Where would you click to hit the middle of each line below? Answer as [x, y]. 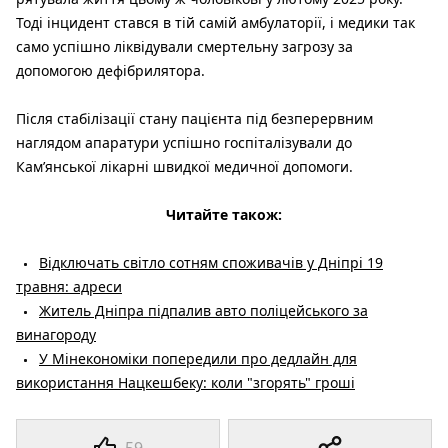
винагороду [56, 334]
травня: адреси [69, 286]
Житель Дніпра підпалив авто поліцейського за [203, 310]
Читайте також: [224, 214]
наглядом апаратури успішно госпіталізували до [184, 142]
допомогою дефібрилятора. [110, 70]
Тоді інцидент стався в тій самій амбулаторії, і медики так [215, 22]
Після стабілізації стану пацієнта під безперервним [194, 118]
